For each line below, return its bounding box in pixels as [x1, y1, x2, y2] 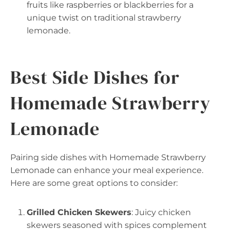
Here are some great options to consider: [10, 178, 178, 188]
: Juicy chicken [131, 207, 191, 217]
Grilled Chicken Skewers [27, 207, 131, 217]
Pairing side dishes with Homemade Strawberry [10, 152, 206, 162]
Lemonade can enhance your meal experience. [10, 165, 203, 175]
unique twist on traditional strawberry [27, 13, 181, 23]
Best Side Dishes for [10, 65, 180, 90]
